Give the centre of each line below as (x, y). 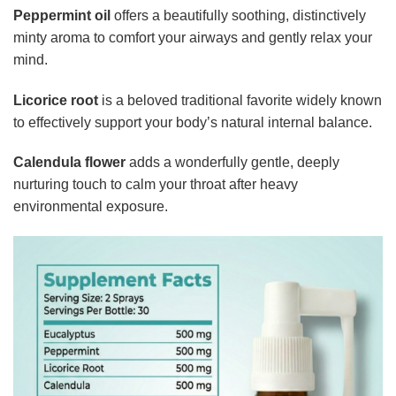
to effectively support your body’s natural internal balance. (193, 122)
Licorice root (56, 100)
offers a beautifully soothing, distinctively (238, 15)
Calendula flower (69, 163)
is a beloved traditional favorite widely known (240, 100)
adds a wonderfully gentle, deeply (232, 163)
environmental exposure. (91, 207)
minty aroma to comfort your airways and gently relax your (193, 37)
